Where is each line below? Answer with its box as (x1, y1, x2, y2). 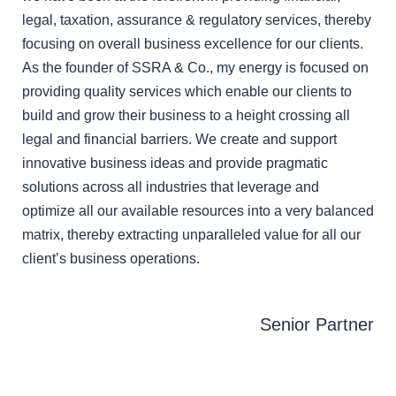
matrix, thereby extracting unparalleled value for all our (22, 226, 361, 242)
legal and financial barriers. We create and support (22, 131, 337, 147)
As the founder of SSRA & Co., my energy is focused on (22, 59, 369, 75)
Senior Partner (260, 314, 374, 334)
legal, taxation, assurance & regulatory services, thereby (22, 11, 371, 27)
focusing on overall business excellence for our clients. (22, 35, 363, 51)
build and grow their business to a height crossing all (22, 107, 350, 123)
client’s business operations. (22, 250, 200, 266)
